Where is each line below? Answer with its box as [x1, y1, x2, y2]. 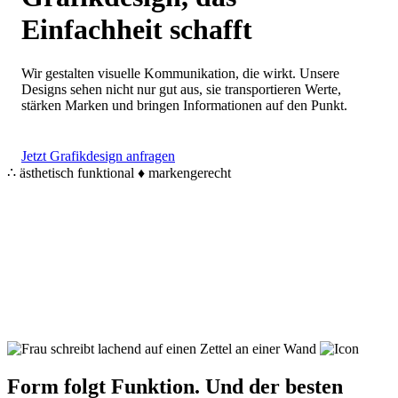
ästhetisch [20, 164, 74, 180]
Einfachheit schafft [21, 13, 252, 46]
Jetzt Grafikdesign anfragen [21, 147, 175, 163]
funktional [77, 164, 134, 180]
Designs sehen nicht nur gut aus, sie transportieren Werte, [21, 81, 341, 97]
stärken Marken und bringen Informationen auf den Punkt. [21, 97, 347, 113]
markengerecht [148, 164, 231, 180]
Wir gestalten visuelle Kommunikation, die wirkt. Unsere [21, 65, 339, 81]
